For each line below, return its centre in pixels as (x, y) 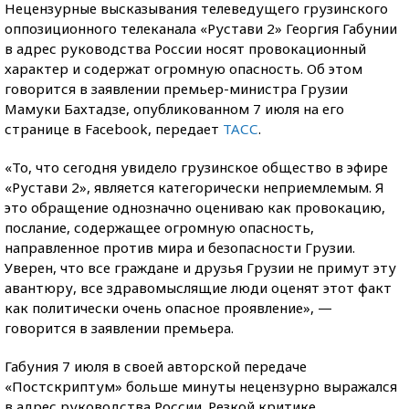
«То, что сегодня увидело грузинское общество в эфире (196, 167)
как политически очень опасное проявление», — (168, 308)
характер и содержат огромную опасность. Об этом (184, 68)
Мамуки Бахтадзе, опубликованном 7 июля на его (174, 109)
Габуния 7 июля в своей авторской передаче (156, 366)
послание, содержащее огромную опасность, (159, 227)
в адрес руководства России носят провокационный (185, 48)
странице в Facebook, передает (114, 129)
